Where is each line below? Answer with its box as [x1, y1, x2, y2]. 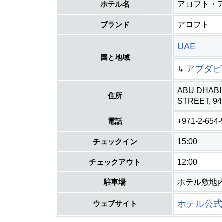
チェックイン [92, 137, 137, 146]
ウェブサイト [92, 199, 137, 208]
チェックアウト [89, 158, 141, 166]
